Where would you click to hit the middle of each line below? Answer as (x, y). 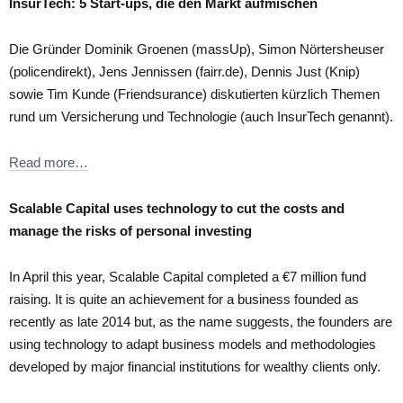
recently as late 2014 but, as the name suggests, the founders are (201, 321)
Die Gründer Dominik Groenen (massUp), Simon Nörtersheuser (197, 49)
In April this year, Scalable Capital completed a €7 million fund (188, 276)
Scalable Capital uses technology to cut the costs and (177, 208)
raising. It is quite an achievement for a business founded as (184, 299)
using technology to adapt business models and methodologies (193, 344)
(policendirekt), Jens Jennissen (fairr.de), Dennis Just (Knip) (184, 71)
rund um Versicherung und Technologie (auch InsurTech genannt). (201, 116)
